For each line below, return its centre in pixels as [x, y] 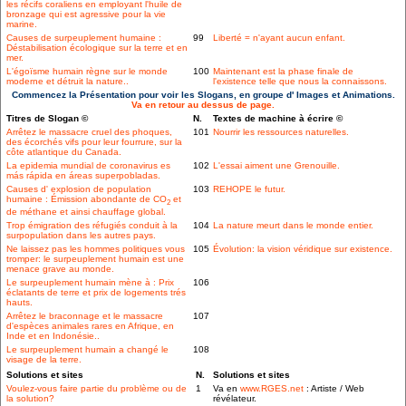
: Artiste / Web [334, 389]
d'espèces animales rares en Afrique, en [90, 326]
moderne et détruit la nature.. [68, 82]
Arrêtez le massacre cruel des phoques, [89, 132]
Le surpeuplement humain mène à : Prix [90, 283]
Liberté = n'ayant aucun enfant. [279, 38]
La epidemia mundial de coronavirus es [88, 166]
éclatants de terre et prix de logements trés [96, 293]
